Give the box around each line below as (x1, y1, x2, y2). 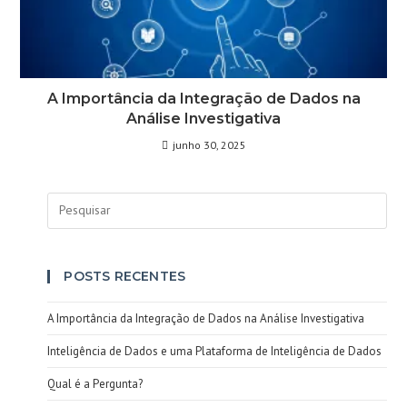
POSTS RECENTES (64, 267, 186, 284)
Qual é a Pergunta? (47, 375, 144, 392)
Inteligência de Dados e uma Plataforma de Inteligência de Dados (47, 342, 382, 359)
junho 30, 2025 (172, 137, 246, 152)
